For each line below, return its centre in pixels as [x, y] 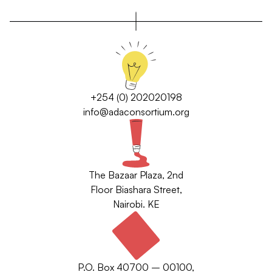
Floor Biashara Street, [136, 189]
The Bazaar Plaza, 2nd [136, 175]
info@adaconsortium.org [136, 112]
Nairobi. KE [136, 204]
